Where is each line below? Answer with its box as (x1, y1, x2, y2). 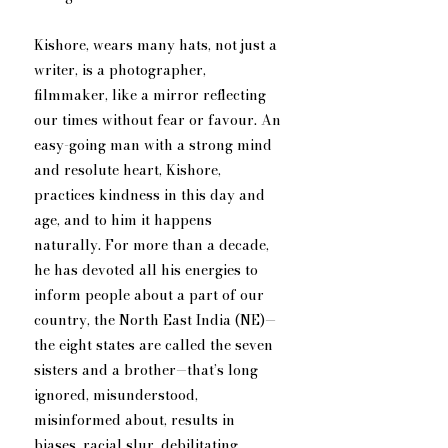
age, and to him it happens (34, 209, 216, 232)
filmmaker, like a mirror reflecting (34, 84, 270, 107)
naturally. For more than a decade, (34, 234, 273, 257)
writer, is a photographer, (34, 59, 210, 82)
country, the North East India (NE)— (34, 309, 276, 332)
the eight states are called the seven (34, 334, 277, 357)
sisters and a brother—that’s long (34, 359, 262, 382)
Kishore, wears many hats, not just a (34, 34, 281, 57)
